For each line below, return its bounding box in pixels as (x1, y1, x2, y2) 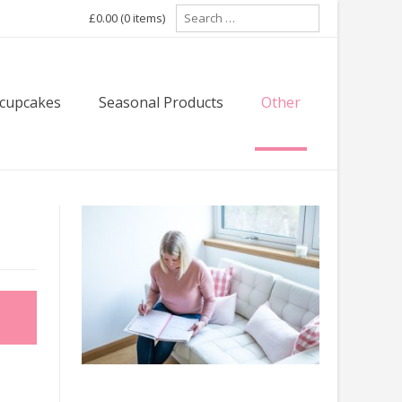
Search (175, 4, 214, 20)
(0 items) (120, 10, 165, 26)
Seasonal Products (99, 92, 223, 113)
